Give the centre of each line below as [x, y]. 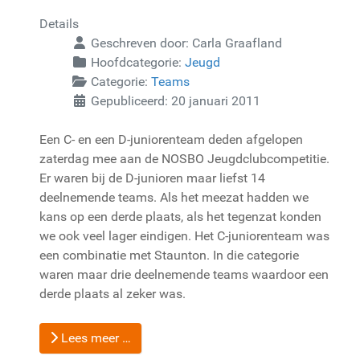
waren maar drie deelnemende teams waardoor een [184, 274]
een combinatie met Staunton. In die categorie [169, 255]
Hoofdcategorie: [136, 62]
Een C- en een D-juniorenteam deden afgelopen [171, 139]
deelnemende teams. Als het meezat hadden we [174, 197]
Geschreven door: [140, 43]
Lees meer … [94, 337]
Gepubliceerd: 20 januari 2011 [176, 100]
